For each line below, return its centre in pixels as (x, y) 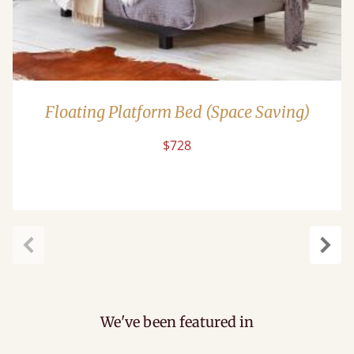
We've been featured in (177, 322)
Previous (54, 263)
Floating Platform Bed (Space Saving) (177, 111)
